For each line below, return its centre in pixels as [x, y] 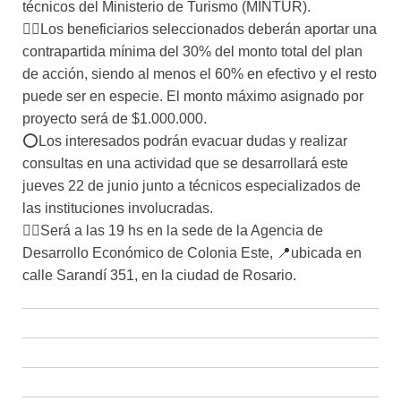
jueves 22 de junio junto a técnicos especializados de [192, 186]
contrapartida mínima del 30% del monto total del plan [192, 52]
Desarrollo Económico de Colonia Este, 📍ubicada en [192, 253]
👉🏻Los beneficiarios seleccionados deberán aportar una [200, 30]
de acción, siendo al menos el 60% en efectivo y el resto [200, 74]
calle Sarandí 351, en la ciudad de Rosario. [159, 276]
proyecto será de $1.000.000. [115, 119]
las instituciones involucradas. [118, 209]
